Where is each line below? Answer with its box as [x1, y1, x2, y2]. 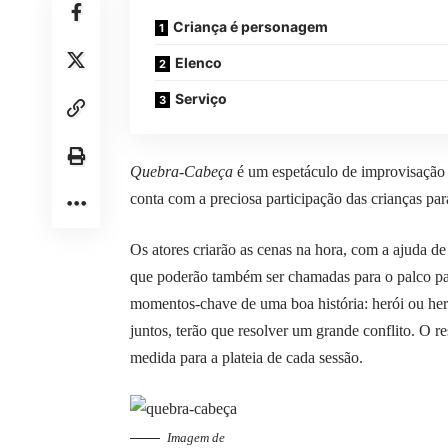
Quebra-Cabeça [130, 163, 237, 181]
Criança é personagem [173, 18, 328, 36]
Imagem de [167, 430, 225, 446]
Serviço [175, 90, 227, 108]
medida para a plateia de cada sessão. [130, 349, 363, 367]
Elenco [175, 54, 222, 72]
